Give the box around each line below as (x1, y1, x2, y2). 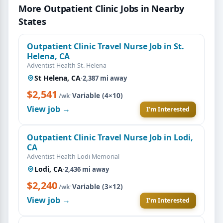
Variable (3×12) (72, 182, 123, 191)
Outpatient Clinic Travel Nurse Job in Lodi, (27, 131, 193, 143)
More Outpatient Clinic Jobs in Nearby (18, 2, 184, 14)
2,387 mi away (83, 73, 127, 83)
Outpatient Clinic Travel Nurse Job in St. (27, 40, 184, 52)
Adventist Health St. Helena (27, 61, 107, 70)
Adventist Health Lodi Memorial (27, 152, 119, 161)
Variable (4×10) (72, 91, 123, 100)
